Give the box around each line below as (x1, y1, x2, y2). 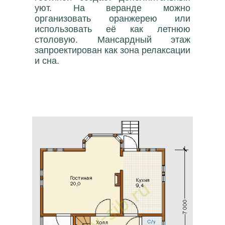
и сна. (35, 56, 59, 66)
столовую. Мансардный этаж (35, 35, 190, 45)
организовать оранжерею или (35, 14, 190, 24)
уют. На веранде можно (35, 3, 190, 13)
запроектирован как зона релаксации (35, 45, 190, 55)
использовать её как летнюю (35, 24, 190, 34)
